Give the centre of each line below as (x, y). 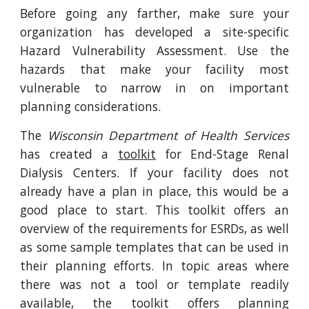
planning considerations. (91, 106)
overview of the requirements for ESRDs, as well (154, 228)
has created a (69, 154)
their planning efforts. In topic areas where (154, 266)
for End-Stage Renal (222, 154)
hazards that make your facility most (154, 69)
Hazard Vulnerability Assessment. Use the (154, 50)
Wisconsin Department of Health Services (168, 135)
